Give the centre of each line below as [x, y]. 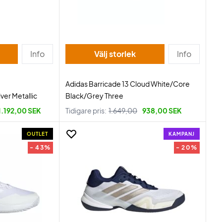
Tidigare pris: [86, 111]
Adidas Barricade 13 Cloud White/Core [128, 84]
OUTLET [37, 134]
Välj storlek [122, 54]
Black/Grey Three [94, 96]
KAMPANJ [182, 134]
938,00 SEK [162, 111]
